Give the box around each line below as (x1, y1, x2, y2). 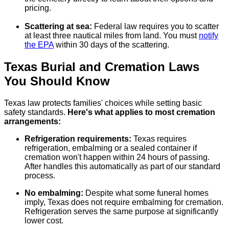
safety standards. (4, 108, 67, 117)
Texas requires (133, 134, 187, 143)
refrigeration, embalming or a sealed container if (25, 144, 197, 152)
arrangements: (4, 117, 61, 126)
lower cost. (25, 216, 63, 225)
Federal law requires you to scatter (94, 22, 219, 31)
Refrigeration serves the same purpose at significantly (25, 207, 218, 216)
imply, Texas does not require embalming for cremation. (25, 198, 223, 207)
